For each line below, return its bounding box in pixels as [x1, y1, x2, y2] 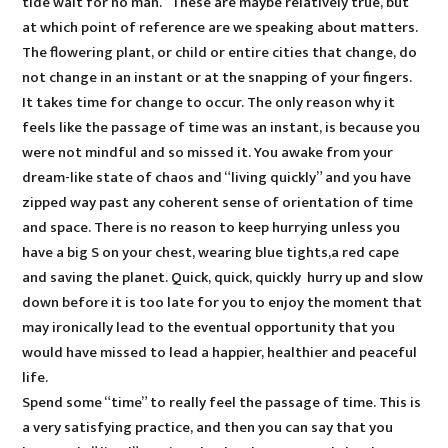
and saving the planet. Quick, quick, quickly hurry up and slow [22, 264, 424, 290]
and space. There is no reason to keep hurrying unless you [22, 214, 401, 240]
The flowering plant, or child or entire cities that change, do [22, 39, 418, 65]
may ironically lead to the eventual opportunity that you [22, 314, 396, 340]
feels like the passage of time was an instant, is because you [22, 114, 421, 140]
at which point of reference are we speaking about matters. [22, 14, 419, 40]
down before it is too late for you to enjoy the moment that [22, 289, 423, 315]
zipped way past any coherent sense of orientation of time [22, 189, 414, 215]
